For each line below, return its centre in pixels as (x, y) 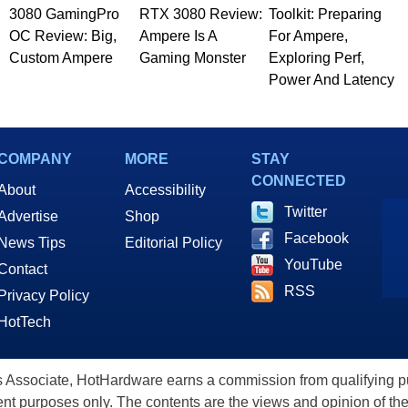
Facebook (316, 238)
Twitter (306, 211)
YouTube (313, 264)
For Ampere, (308, 36)
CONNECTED (299, 180)
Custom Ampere (61, 57)
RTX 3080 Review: (200, 14)
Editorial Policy (173, 242)
